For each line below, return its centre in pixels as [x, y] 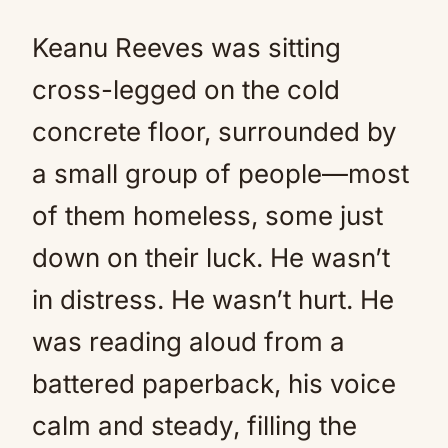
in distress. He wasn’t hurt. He [213, 299]
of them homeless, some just [207, 215]
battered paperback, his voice [214, 383]
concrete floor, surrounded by [214, 131]
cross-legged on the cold [186, 89]
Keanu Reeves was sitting [186, 47]
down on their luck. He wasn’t [211, 257]
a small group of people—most [220, 173]
